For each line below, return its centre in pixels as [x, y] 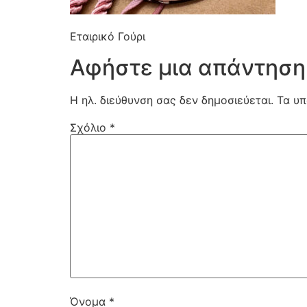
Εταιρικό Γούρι [108, 37]
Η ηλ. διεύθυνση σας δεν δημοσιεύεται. [172, 100]
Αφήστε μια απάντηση [188, 67]
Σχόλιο [90, 127]
